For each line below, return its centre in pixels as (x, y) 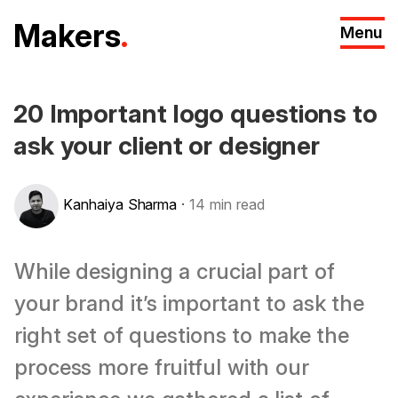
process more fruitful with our (162, 367)
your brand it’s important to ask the (190, 303)
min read (235, 205)
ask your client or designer (167, 146)
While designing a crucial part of (175, 271)
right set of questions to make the (182, 335)
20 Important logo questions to (195, 114)
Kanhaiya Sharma (123, 205)
